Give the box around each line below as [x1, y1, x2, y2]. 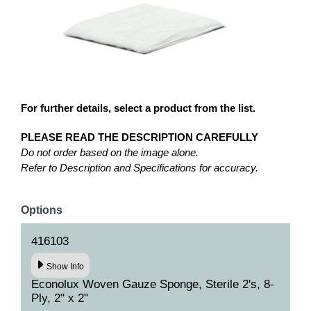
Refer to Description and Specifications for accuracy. [21, 162, 258, 174]
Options [21, 204, 62, 217]
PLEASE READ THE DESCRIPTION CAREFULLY [21, 131, 258, 144]
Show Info [47, 261, 85, 271]
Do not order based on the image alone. [21, 146, 199, 159]
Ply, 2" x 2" [31, 292, 88, 305]
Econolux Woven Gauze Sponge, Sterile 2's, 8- [31, 278, 274, 292]
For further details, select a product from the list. [21, 102, 255, 115]
